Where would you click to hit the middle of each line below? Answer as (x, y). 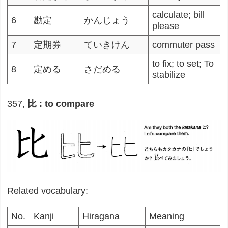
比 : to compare (61, 104)
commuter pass (184, 45)
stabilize (169, 75)
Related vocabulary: (48, 191)
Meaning (167, 216)
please (166, 26)
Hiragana (101, 216)
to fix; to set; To (183, 64)
